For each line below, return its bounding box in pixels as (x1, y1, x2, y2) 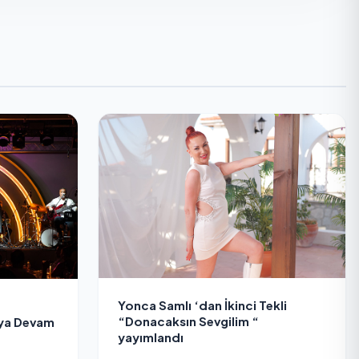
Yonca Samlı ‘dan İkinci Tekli (118, 297, 287, 313)
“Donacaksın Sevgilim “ (118, 313, 259, 329)
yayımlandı (118, 329, 184, 345)
